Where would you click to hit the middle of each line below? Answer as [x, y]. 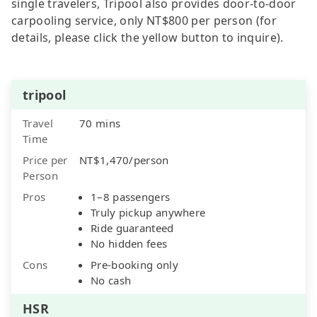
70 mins [100, 123]
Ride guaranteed [132, 227]
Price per [45, 160]
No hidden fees [129, 243]
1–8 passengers [131, 196]
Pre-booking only [134, 264]
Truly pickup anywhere [148, 212]
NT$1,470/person [124, 160]
